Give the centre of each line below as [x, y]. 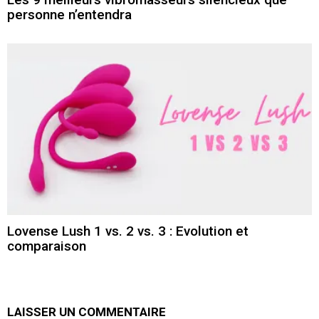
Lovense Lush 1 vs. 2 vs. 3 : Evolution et [128, 231]
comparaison [47, 246]
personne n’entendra [69, 14]
